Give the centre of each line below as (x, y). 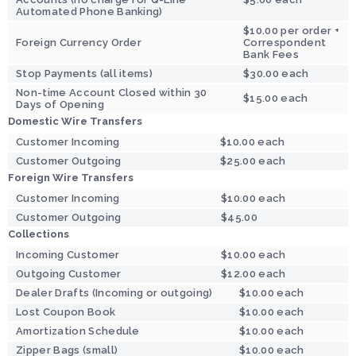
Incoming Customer (68, 254)
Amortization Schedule (78, 331)
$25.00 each (253, 161)
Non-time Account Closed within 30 (112, 92)
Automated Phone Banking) (89, 11)
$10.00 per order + (291, 30)
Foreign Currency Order (79, 42)
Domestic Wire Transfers (75, 121)
